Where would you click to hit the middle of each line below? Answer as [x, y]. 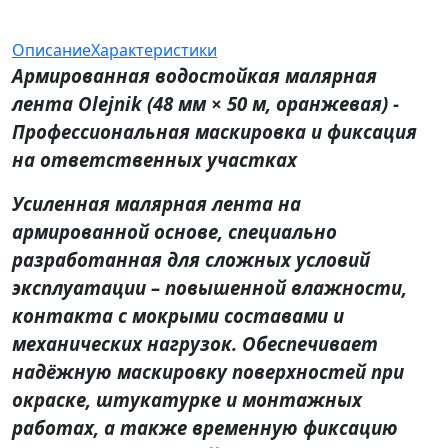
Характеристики [154, 50]
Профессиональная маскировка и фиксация [214, 132]
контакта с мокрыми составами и [178, 316]
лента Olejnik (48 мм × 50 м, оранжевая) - [205, 104]
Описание [51, 50]
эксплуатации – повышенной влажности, [209, 288]
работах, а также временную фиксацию [205, 428]
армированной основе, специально [174, 232]
